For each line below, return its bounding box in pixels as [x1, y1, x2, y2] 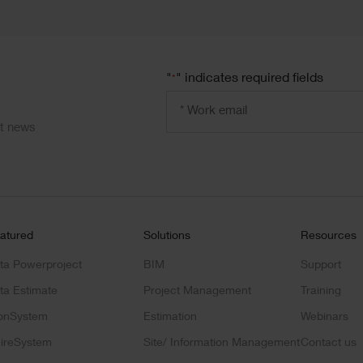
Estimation [143, 311, 198, 323]
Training [300, 285, 341, 297]
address [164, 114, 216, 128]
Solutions [143, 230, 191, 242]
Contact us [300, 337, 357, 349]
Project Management [143, 285, 252, 297]
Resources [300, 230, 357, 242]
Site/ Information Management [143, 337, 301, 349]
